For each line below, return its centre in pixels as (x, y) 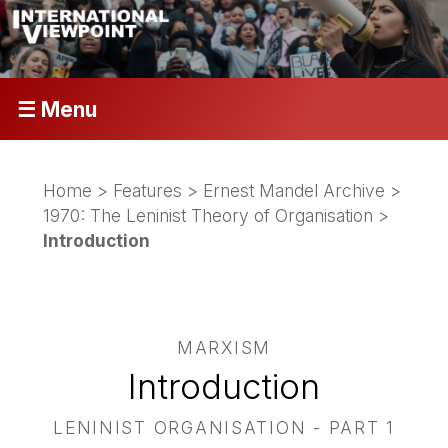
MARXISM (224, 348)
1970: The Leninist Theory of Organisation (208, 215)
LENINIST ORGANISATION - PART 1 (224, 428)
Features (148, 190)
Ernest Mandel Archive (294, 190)
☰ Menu (56, 109)
